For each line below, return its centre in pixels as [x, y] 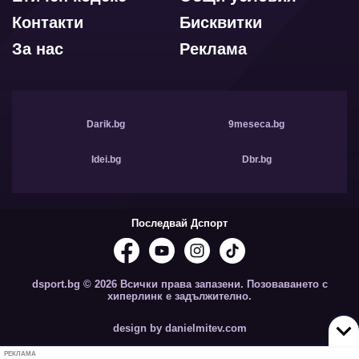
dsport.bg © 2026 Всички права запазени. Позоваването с [179, 284]
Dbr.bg [256, 160]
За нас [38, 49]
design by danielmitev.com [179, 329]
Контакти [48, 23]
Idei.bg [106, 160]
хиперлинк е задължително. [179, 296]
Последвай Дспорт [179, 224]
